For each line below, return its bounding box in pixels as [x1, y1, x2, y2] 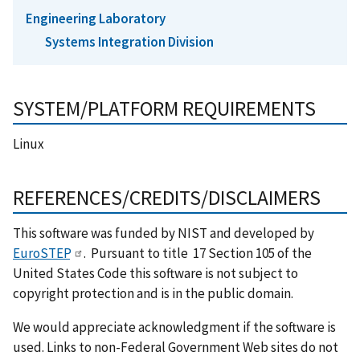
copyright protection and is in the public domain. [13, 284, 293, 303]
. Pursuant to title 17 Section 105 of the [84, 244, 312, 263]
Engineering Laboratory [26, 9, 166, 27]
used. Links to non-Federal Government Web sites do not [13, 338, 338, 357]
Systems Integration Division [45, 33, 214, 51]
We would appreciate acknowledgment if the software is [13, 318, 336, 337]
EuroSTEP [13, 244, 70, 263]
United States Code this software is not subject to [13, 264, 298, 283]
